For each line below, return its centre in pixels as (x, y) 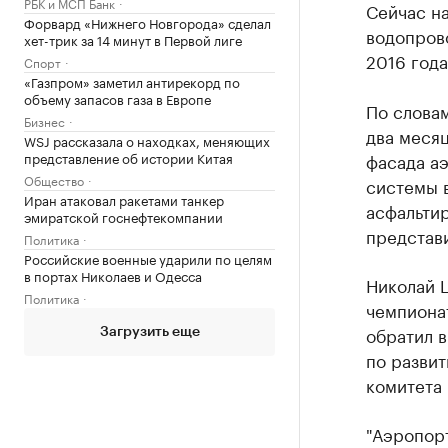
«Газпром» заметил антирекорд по (132, 81)
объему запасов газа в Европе (117, 98)
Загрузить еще (149, 332)
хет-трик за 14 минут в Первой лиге (133, 39)
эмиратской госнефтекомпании (123, 216)
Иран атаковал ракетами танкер (124, 199)
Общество (54, 179)
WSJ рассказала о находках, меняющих (147, 140)
